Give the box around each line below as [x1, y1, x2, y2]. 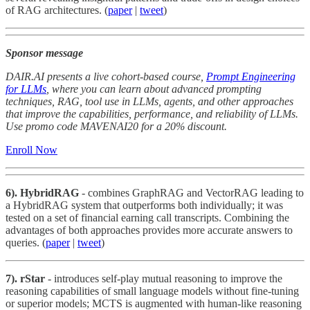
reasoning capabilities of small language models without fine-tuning [6, 284, 299, 297]
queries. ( [6, 236, 46, 248]
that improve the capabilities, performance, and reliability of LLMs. [6, 107, 298, 120]
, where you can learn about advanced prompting [46, 82, 262, 95]
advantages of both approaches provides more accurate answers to [6, 224, 293, 236]
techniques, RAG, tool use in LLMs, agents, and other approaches [6, 95, 293, 107]
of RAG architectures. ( [6, 3, 108, 16]
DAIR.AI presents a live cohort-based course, [6, 70, 206, 82]
